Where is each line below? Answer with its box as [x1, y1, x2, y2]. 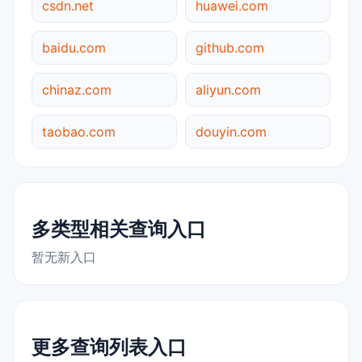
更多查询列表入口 [32, 335, 187, 359]
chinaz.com [42, 81, 112, 98]
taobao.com [42, 123, 116, 140]
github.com [196, 39, 264, 56]
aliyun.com [196, 81, 261, 98]
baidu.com [42, 39, 106, 56]
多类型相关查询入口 [32, 217, 206, 241]
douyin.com [196, 123, 267, 140]
